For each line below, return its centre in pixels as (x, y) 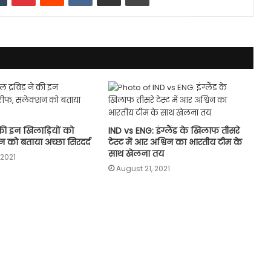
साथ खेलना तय (136, 153)
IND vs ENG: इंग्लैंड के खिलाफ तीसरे (174, 130)
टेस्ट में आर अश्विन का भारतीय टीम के (175, 142)
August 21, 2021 (143, 168)
